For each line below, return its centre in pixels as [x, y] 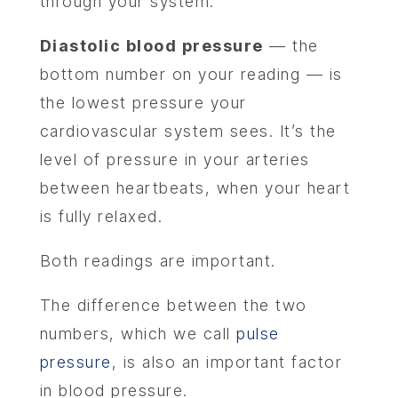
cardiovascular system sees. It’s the [188, 131]
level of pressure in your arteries [175, 159]
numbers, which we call [138, 334]
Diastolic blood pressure [151, 46]
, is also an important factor [227, 362]
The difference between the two [173, 305]
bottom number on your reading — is [191, 74]
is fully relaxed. [101, 216]
